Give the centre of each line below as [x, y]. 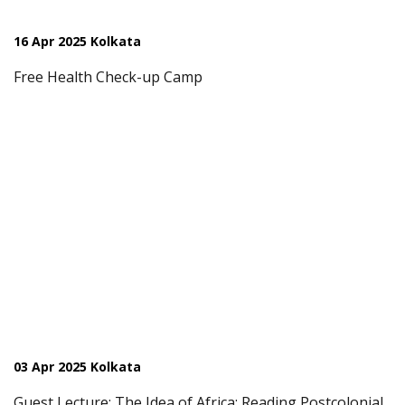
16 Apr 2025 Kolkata [77, 41]
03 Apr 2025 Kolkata [77, 367]
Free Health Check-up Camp [108, 77]
